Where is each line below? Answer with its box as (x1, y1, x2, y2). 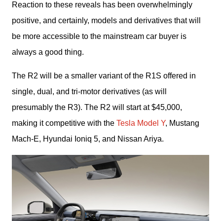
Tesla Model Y (116, 118, 165, 127)
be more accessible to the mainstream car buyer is (12, 32, 186, 40)
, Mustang (165, 118, 199, 127)
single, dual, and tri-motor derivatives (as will (12, 87, 167, 96)
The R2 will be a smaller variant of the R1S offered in (12, 71, 196, 80)
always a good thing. (12, 47, 86, 56)
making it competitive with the (12, 118, 116, 127)
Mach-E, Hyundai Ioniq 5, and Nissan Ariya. (12, 134, 166, 143)
